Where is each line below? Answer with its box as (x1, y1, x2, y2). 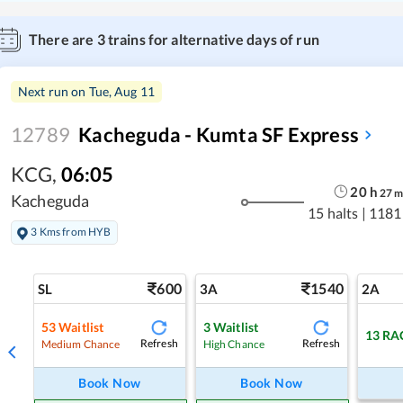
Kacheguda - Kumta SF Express (78, 121, 360, 147)
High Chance (202, 336, 265, 351)
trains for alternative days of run (104, 30, 319, 48)
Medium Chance (40, 336, 121, 351)
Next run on (18, 83, 89, 99)
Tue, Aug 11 (88, 83, 156, 99)
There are (29, 30, 97, 48)
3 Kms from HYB (31, 225, 112, 239)
